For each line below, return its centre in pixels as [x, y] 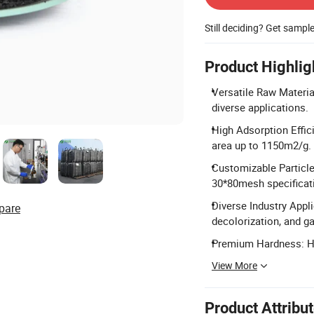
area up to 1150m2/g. [261, 145]
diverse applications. [260, 107]
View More [234, 265]
